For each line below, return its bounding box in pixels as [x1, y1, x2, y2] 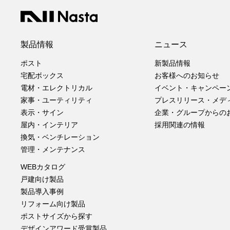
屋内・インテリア [21, 120, 78, 129]
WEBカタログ [21, 162, 65, 171]
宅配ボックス [21, 71, 64, 80]
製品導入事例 [21, 187, 64, 196]
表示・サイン [21, 108, 64, 117]
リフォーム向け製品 [21, 199, 85, 208]
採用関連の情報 [154, 120, 205, 129]
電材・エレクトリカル [21, 83, 92, 92]
